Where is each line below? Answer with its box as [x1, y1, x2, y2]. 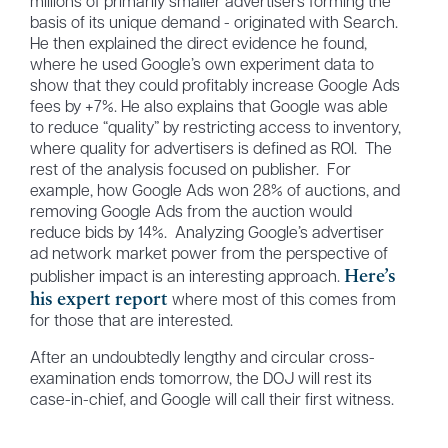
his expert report [29, 288, 168, 311]
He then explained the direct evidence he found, [29, 37, 367, 54]
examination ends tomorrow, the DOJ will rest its [29, 372, 372, 389]
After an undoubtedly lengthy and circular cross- [29, 351, 375, 368]
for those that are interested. [29, 314, 233, 331]
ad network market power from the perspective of [29, 247, 388, 264]
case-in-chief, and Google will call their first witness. [29, 393, 394, 410]
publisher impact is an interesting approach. [29, 270, 344, 287]
